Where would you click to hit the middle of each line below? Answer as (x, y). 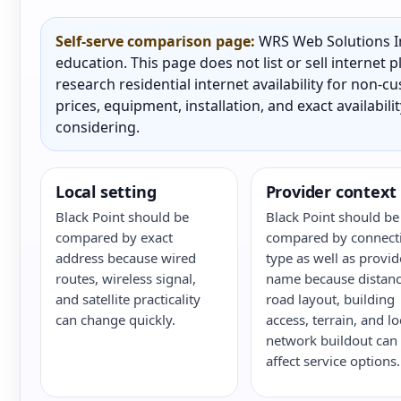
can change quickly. (115, 320)
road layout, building (330, 299)
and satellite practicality (128, 299)
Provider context (331, 192)
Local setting (106, 192)
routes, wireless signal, (126, 278)
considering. (98, 127)
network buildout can (331, 340)
